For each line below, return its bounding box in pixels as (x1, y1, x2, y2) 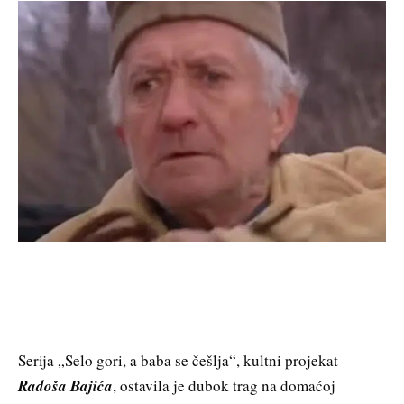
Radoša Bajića (18, 374, 113, 397)
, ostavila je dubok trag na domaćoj (113, 374, 335, 396)
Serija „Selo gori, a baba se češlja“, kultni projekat (18, 349, 338, 371)
